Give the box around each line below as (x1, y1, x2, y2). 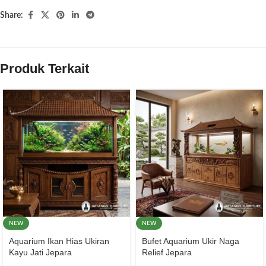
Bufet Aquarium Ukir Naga (142, 236, 239, 246)
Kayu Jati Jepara (9, 248, 72, 258)
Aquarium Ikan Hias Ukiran (9, 236, 109, 246)
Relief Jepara (142, 248, 192, 258)
